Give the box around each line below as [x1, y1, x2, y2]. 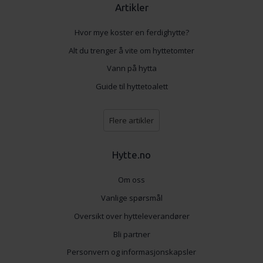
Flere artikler [109, 115, 154, 126]
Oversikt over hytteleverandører [73, 210, 190, 221]
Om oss [118, 174, 145, 185]
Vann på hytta [106, 63, 157, 74]
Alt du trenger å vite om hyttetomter [69, 45, 194, 56]
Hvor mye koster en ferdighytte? [74, 26, 189, 38]
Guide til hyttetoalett [95, 81, 168, 92]
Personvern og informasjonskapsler [67, 247, 196, 258]
